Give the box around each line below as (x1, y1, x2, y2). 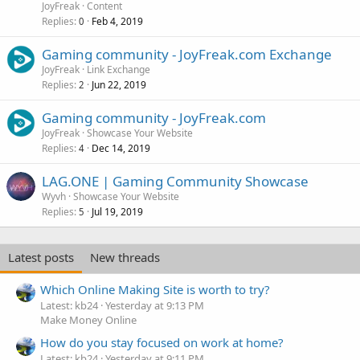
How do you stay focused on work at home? (40, 334, 284, 351)
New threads (90, 249, 160, 266)
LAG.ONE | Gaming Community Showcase (42, 172, 309, 191)
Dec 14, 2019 (92, 141, 150, 156)
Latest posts (8, 249, 74, 266)
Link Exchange (87, 63, 150, 77)
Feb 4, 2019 (92, 14, 143, 29)
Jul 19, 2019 (92, 205, 143, 219)
